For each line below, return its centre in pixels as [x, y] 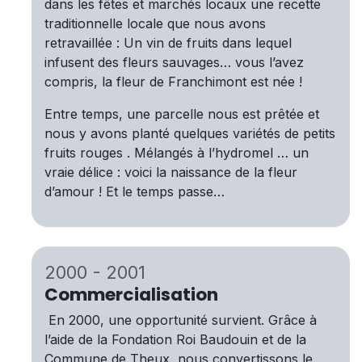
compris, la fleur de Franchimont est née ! [173, 82]
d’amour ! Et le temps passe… [135, 192]
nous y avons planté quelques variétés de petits [190, 134]
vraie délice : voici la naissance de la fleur [171, 173]
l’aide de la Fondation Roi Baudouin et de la [175, 340]
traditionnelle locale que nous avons [155, 24]
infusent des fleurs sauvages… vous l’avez [174, 63]
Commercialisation [131, 295]
